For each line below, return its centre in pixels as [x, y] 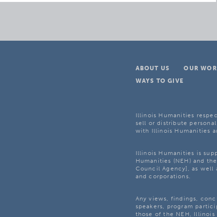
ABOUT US [153, 68]
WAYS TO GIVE [159, 81]
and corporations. [163, 176]
